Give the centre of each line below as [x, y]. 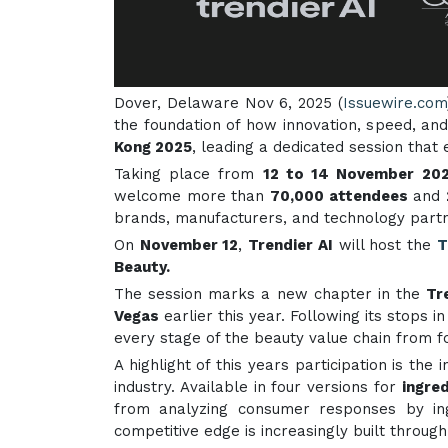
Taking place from [188, 174]
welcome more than [192, 196]
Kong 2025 [153, 147]
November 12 [189, 245]
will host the [384, 245]
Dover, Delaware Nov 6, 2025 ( [229, 103]
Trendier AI [290, 245]
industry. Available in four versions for [258, 387]
